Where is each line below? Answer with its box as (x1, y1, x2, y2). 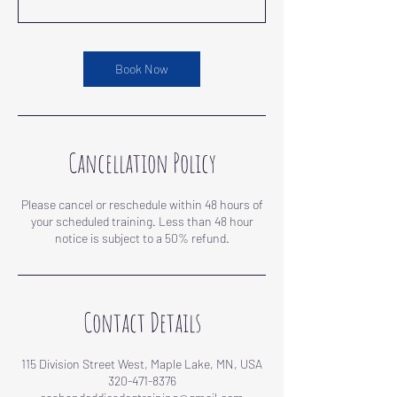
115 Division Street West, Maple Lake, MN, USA (21, 356, 262, 371)
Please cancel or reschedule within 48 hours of (20, 197, 263, 212)
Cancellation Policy (67, 146, 216, 179)
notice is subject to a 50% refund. (54, 230, 230, 245)
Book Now (115, 61, 168, 76)
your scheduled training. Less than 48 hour (30, 214, 253, 229)
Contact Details (82, 306, 201, 339)
